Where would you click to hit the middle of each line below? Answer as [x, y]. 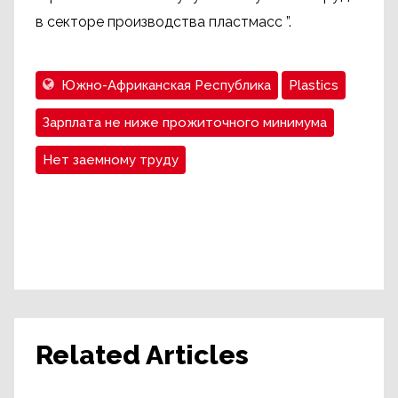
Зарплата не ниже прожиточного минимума [185, 123]
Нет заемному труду [111, 160]
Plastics [314, 85]
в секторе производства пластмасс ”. [163, 22]
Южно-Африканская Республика [166, 85]
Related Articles [142, 355]
